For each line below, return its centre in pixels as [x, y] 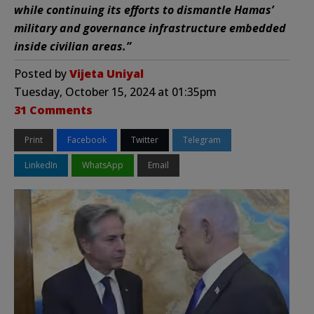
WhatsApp [103, 165]
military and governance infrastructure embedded [150, 28]
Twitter [145, 139]
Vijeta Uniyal [107, 73]
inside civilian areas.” [74, 46]
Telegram [202, 139]
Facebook [87, 139]
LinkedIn [41, 165]
